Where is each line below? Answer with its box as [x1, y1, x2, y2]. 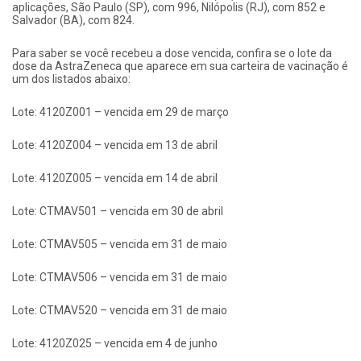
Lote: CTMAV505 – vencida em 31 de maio [12, 237, 227, 251]
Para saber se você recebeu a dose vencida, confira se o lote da [12, 46, 332, 60]
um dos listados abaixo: [12, 72, 131, 85]
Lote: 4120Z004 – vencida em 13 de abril [12, 138, 218, 151]
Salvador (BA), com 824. [12, 13, 135, 27]
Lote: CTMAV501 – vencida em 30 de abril [12, 204, 223, 218]
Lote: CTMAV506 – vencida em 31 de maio [12, 270, 227, 284]
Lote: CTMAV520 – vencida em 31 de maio [12, 303, 227, 317]
